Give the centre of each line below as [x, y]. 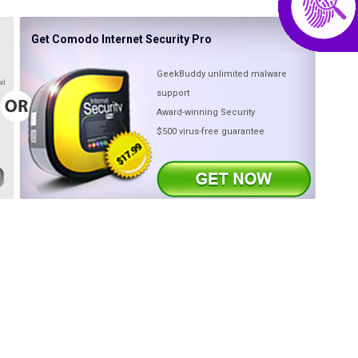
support [173, 93]
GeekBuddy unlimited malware [222, 74]
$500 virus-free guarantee [211, 131]
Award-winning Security [206, 112]
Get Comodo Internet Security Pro [121, 39]
